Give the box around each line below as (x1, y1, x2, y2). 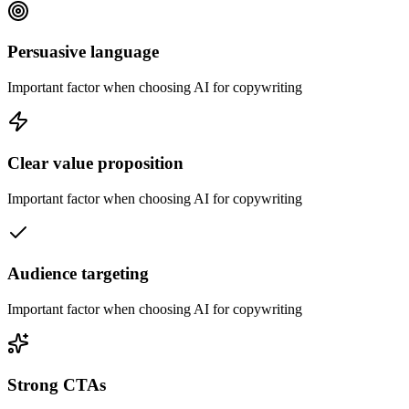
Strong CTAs (7, 374, 106, 394)
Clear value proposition (7, 152, 184, 173)
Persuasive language (7, 42, 159, 62)
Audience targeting (7, 264, 149, 284)
